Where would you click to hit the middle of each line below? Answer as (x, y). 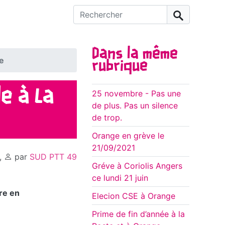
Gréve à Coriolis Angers (137, 166)
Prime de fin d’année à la (138, 214)
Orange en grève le (128, 136)
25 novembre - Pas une (136, 94)
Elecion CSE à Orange (134, 196)
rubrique (120, 67)
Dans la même (135, 54)
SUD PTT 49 (53, 157)
